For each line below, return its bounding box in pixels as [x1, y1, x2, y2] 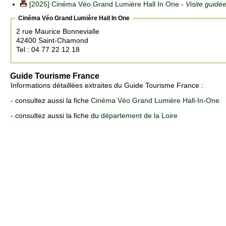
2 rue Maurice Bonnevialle [16, 27, 101, 36]
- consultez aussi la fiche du [11, 111, 101, 120]
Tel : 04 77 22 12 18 [16, 45, 80, 54]
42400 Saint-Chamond [16, 36, 88, 45]
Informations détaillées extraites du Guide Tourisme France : [11, 81, 203, 90]
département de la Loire [101, 111, 178, 120]
